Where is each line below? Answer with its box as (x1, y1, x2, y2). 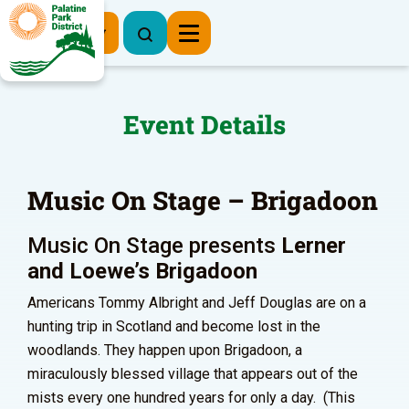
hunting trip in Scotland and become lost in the (27, 318, 320, 335)
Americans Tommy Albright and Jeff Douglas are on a (27, 294, 366, 311)
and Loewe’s (27, 258, 155, 284)
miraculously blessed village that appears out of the (27, 365, 358, 383)
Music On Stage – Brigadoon (27, 184, 378, 217)
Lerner (281, 233, 346, 258)
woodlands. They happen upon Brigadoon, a (27, 341, 302, 359)
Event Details (123, 108, 286, 142)
